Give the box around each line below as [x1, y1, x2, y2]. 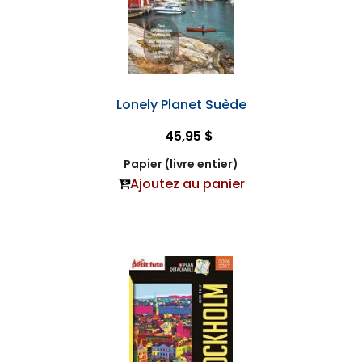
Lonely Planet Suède [116, 95, 246, 114]
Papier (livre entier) [124, 155, 238, 172]
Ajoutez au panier [129, 174, 245, 193]
